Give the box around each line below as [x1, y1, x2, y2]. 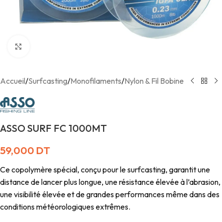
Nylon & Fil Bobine [124, 76, 184, 86]
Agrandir [29, 42, 60, 51]
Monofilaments [70, 76, 121, 86]
